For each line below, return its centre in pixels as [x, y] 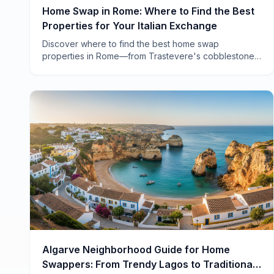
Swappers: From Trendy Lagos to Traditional [149, 264]
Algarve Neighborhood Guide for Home [136, 249]
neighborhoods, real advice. [99, 81]
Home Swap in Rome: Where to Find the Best [148, 11]
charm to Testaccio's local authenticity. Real [130, 68]
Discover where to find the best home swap [131, 44]
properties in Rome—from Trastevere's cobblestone [148, 56]
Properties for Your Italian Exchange [130, 26]
